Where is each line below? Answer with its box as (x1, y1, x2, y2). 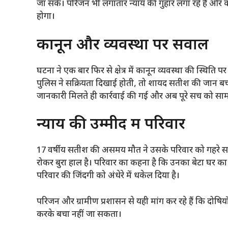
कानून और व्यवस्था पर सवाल (37, 35, 209, 55)
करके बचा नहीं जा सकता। (37, 209, 122, 220)
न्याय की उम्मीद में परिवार (37, 115, 185, 135)
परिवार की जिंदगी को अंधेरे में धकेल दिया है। (37, 170, 180, 182)
